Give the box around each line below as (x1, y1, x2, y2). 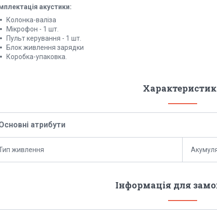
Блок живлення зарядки (6, 44, 84, 52)
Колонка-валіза (6, 16, 56, 24)
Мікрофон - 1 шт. (6, 25, 59, 33)
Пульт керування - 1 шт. (6, 34, 81, 43)
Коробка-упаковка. (6, 53, 67, 61)
